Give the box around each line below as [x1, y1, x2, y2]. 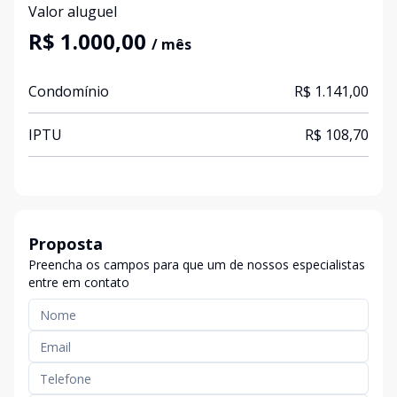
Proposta [28, 233, 103, 254]
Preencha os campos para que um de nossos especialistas [28, 256, 365, 273]
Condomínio [28, 82, 109, 101]
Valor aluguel [28, 2, 117, 21]
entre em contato [28, 274, 129, 291]
